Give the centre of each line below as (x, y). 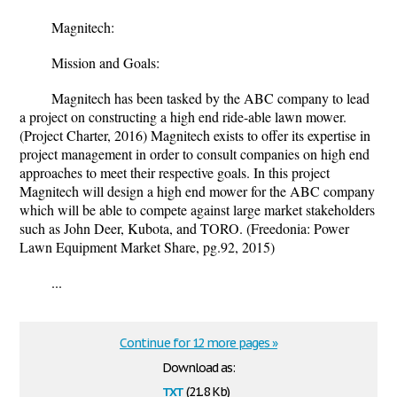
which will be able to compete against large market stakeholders (197, 210)
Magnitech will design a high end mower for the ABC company (197, 191)
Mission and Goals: (105, 62)
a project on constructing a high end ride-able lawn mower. (183, 117)
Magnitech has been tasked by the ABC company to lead (210, 98)
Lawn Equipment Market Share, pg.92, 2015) (147, 247)
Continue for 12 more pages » (198, 343)
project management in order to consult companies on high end (195, 154)
